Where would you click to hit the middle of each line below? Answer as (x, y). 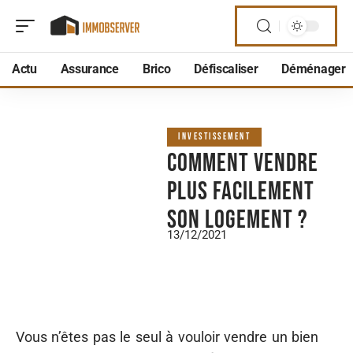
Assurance (89, 69)
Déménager (314, 69)
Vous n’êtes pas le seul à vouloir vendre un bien (167, 337)
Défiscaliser (226, 69)
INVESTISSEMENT (214, 137)
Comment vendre (243, 163)
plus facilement (241, 192)
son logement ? (238, 220)
